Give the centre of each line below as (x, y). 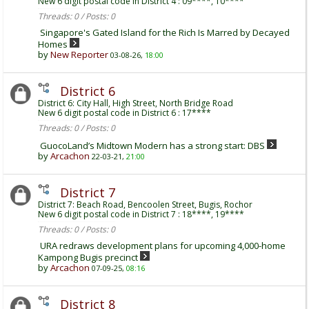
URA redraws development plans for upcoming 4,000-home (163, 246)
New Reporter (79, 54)
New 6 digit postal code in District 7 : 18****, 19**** (141, 214)
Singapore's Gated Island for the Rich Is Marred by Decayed (165, 32)
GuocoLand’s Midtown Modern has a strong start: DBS (152, 146)
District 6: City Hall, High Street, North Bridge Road (136, 103)
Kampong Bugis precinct (88, 257)
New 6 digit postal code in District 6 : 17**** (124, 113)
